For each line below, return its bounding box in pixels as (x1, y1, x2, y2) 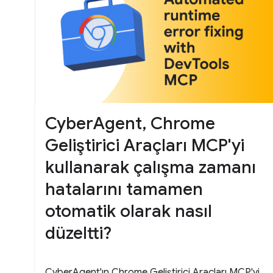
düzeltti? (45, 222, 112, 244)
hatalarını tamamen (45, 179, 203, 200)
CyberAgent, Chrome (45, 113, 215, 135)
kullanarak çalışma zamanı (45, 157, 256, 179)
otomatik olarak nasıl (45, 200, 212, 222)
